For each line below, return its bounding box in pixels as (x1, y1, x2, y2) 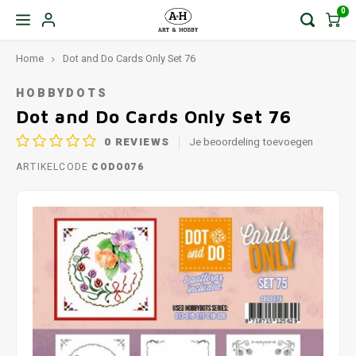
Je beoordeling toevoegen (189, 133, 314, 150)
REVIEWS (111, 133, 170, 150)
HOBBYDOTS (16, 85, 108, 102)
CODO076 (88, 160, 144, 174)
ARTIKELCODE (16, 160, 89, 174)
